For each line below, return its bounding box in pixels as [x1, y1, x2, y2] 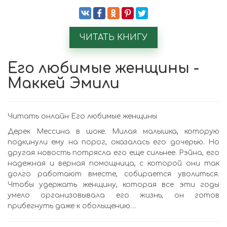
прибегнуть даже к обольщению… [8, 202, 136, 210]
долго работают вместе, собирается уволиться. [8, 170, 219, 178]
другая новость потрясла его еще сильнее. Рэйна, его [8, 149, 219, 157]
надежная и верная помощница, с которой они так [8, 160, 219, 167]
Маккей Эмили [8, 75, 120, 92]
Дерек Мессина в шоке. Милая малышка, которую [8, 128, 219, 135]
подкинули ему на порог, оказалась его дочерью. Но [8, 138, 219, 146]
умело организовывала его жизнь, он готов [8, 192, 219, 199]
